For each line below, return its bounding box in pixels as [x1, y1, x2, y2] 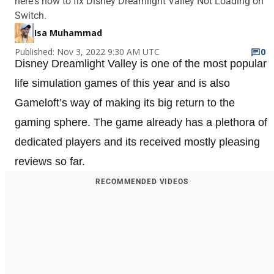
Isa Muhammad [34, 26, 102, 39]
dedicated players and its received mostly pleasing [15, 135, 260, 148]
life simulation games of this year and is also [15, 76, 230, 89]
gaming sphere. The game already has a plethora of [15, 116, 267, 128]
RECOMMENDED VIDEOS [95, 177, 188, 186]
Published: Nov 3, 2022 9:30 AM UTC [15, 45, 160, 57]
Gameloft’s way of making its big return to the [15, 96, 235, 109]
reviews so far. [15, 155, 85, 168]
